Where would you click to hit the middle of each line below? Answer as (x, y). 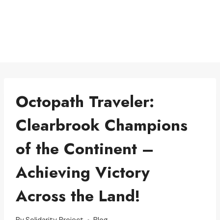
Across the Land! (78, 196)
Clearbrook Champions (102, 125)
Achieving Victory (83, 172)
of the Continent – (85, 149)
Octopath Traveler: (85, 101)
